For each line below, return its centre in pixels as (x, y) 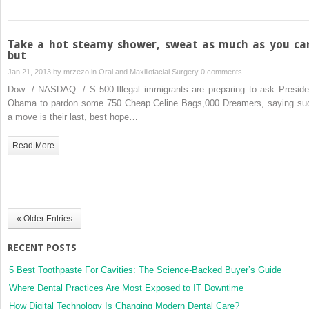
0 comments (221, 71)
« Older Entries (44, 218)
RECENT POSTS (42, 247)
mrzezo (76, 71)
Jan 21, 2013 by (36, 71)
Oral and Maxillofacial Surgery (149, 71)
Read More (33, 145)
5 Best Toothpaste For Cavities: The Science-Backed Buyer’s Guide (145, 270)
